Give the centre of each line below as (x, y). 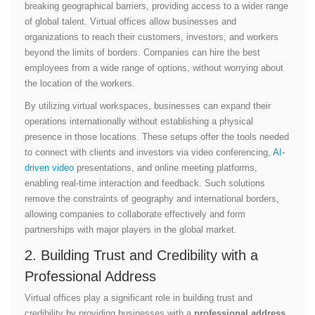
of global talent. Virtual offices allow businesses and (130, 21)
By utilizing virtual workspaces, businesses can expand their (148, 105)
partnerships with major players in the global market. (131, 229)
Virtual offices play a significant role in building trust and (139, 297)
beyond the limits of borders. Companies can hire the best (142, 52)
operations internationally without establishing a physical (139, 121)
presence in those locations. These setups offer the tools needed (157, 136)
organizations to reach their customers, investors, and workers (152, 37)
